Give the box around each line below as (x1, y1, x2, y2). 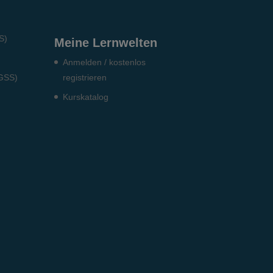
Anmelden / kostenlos (63, 57, 146, 67)
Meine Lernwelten (54, 35, 158, 49)
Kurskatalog (63, 91, 109, 102)
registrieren (63, 72, 107, 82)
